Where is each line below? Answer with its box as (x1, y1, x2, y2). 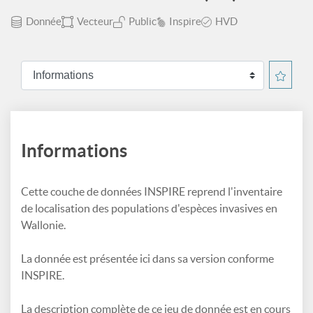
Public (129, 15, 156, 27)
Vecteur (77, 15, 113, 27)
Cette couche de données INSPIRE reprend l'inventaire (21, 185, 282, 198)
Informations (21, 140, 127, 161)
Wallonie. (21, 219, 66, 231)
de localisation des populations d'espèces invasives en (21, 202, 277, 214)
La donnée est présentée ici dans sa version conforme (21, 252, 274, 265)
